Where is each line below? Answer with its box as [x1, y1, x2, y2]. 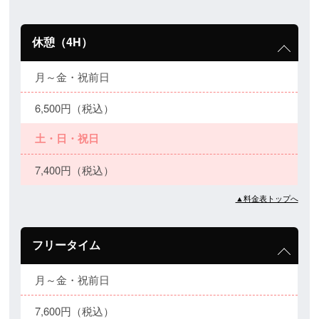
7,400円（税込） [35, 162, 115, 178]
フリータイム [32, 236, 101, 253]
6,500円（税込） [35, 100, 115, 116]
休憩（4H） [32, 33, 93, 51]
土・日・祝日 [35, 130, 100, 147]
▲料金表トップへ [235, 193, 298, 204]
